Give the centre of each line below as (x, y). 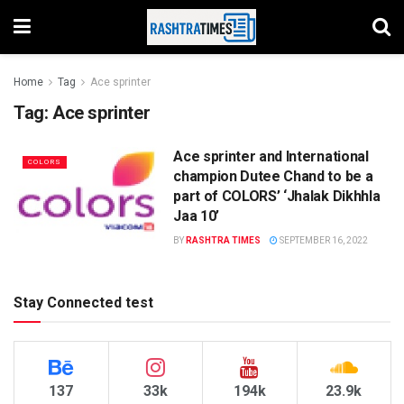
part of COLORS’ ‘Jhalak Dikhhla (277, 196)
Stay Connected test (83, 302)
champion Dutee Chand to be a (273, 176)
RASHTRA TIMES (224, 240)
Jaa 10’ (196, 216)
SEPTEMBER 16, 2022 (323, 240)
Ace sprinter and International (271, 156)
